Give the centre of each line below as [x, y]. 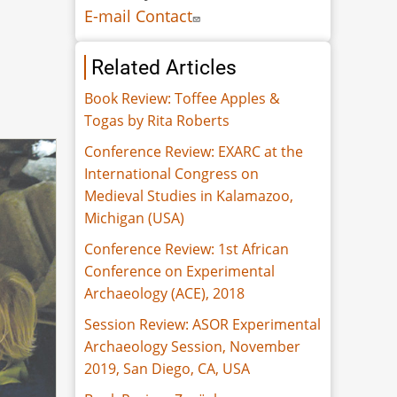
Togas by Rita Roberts [157, 120]
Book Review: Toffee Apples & [183, 98]
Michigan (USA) [135, 218]
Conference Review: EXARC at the [194, 151]
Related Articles [164, 67]
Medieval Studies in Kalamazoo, [189, 195]
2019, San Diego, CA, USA [167, 368]
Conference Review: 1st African [187, 249]
